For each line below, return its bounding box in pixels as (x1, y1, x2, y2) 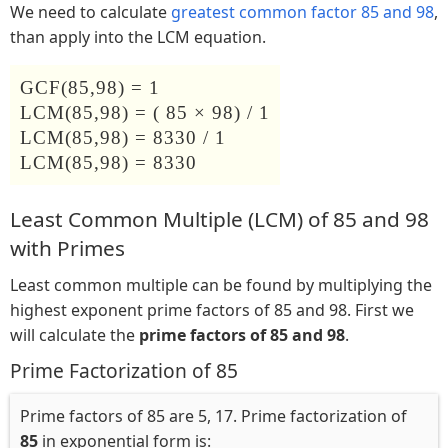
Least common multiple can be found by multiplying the (10, 273, 432, 296)
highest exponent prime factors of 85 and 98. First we (10, 298, 414, 321)
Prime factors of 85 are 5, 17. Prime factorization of (20, 404, 407, 427)
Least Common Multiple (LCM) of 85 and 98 (10, 204, 429, 233)
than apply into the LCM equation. (10, 25, 266, 48)
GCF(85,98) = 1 (20, 76, 160, 98)
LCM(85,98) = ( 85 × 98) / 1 (20, 101, 270, 123)
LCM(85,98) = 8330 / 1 (20, 126, 226, 148)
